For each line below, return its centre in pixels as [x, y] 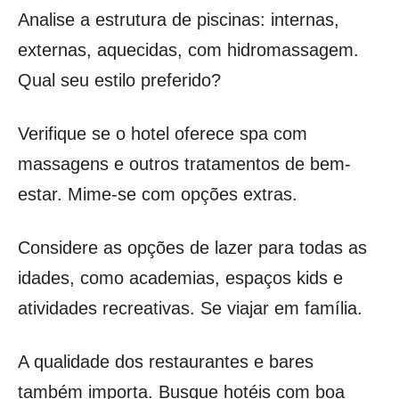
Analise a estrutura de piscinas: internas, [179, 19]
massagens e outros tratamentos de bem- [184, 163]
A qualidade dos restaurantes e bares [166, 361]
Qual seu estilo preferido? [119, 80]
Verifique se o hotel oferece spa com [163, 133]
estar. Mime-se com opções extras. [158, 194]
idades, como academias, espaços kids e [180, 277]
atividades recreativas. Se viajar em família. [190, 308]
